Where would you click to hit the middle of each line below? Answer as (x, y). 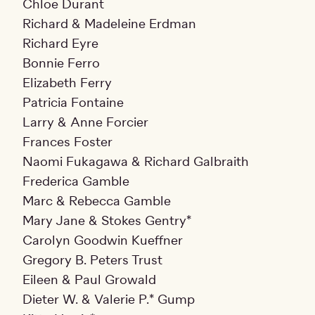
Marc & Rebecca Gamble (97, 201)
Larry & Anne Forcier (85, 123)
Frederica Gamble (76, 182)
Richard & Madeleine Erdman (109, 24)
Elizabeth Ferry (67, 83)
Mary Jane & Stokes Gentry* (107, 221)
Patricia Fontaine (73, 103)
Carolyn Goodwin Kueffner (103, 241)
